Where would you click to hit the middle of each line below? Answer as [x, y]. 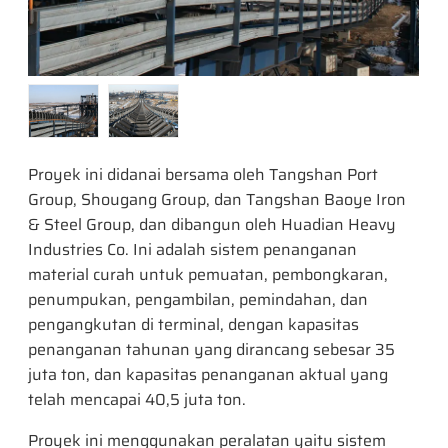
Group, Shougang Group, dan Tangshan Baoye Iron [217, 199]
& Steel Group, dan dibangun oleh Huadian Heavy [212, 224]
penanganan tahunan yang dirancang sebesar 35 [212, 349]
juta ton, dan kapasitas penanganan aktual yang [208, 374]
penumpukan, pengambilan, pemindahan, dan [198, 299]
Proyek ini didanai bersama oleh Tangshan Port [203, 174]
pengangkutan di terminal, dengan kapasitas [194, 324]
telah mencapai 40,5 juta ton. [137, 399]
